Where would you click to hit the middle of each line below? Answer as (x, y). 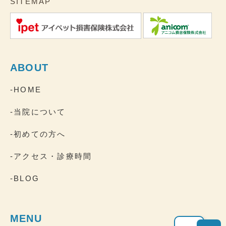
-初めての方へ (38, 134)
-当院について (38, 111)
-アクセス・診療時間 (51, 156)
